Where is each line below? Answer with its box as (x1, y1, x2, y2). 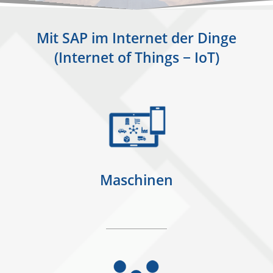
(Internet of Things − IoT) (54, 48, 219, 67)
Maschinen (100, 170, 173, 190)
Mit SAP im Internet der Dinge (37, 28, 236, 48)
